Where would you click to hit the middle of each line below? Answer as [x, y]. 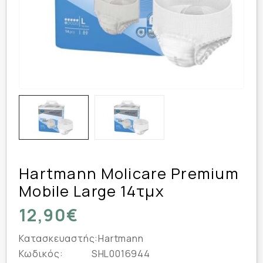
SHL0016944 [120, 253]
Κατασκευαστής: [59, 238]
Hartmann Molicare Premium [129, 173]
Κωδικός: [41, 253]
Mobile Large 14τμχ [92, 191]
